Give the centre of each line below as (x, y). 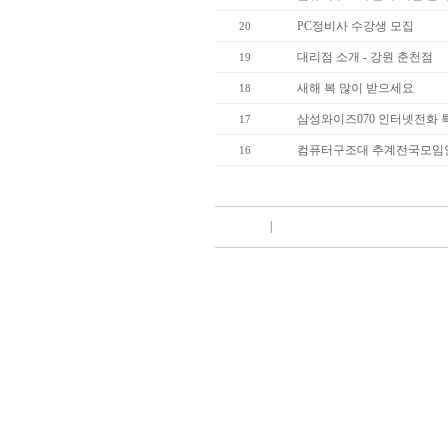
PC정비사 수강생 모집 (355, 26)
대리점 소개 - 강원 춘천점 (365, 57)
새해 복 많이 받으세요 (355, 88)
